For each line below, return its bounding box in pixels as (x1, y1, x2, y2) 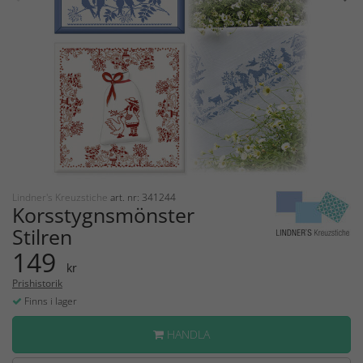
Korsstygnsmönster (12, 201, 194, 229)
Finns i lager (22, 294, 77, 309)
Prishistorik (12, 276, 62, 291)
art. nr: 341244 (110, 190, 176, 205)
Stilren (12, 223, 72, 251)
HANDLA (164, 327, 210, 343)
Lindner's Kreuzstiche (12, 190, 110, 205)
